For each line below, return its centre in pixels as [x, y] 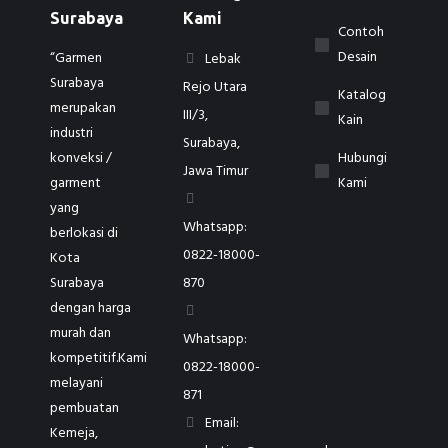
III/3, [195, 115]
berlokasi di [84, 233]
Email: [220, 423]
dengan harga [90, 308]
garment [75, 183]
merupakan [83, 108]
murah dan [80, 333]
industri [71, 133]
